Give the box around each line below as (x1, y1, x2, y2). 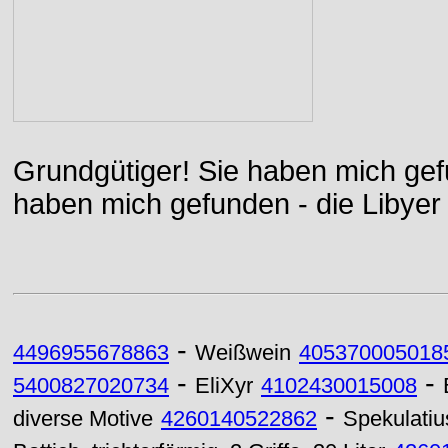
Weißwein (195, 341, 291, 365)
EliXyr (195, 374, 253, 398)
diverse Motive (13, 407, 153, 431)
